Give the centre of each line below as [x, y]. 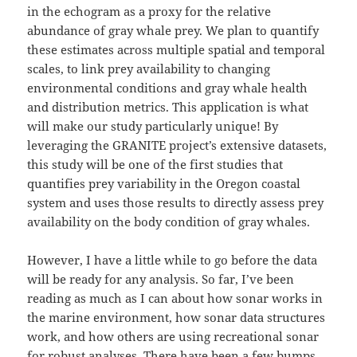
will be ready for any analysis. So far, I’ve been [161, 279]
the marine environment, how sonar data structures [177, 318]
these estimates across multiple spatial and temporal [177, 50]
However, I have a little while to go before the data [173, 260]
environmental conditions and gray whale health [168, 88]
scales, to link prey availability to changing [149, 69]
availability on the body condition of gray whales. [171, 222]
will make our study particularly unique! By [153, 126]
